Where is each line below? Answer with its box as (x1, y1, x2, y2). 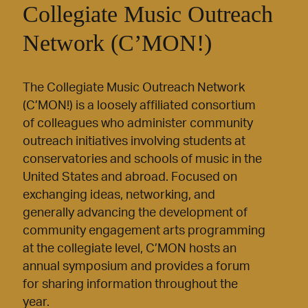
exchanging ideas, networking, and (23, 189, 215, 202)
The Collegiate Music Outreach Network (23, 82, 245, 95)
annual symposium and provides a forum (23, 261, 250, 274)
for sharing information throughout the (23, 278, 238, 291)
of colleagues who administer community (23, 118, 253, 131)
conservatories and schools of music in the (23, 153, 262, 166)
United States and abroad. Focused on (23, 171, 237, 184)
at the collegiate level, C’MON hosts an (23, 243, 236, 256)
